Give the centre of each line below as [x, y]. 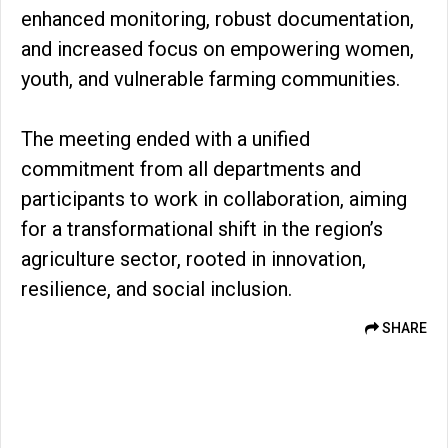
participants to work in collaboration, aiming [214, 198]
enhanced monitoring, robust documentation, [217, 18]
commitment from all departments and [191, 168]
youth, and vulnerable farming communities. [210, 78]
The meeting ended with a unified [165, 138]
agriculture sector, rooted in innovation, [193, 258]
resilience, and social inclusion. [156, 288]
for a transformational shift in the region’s [202, 228]
